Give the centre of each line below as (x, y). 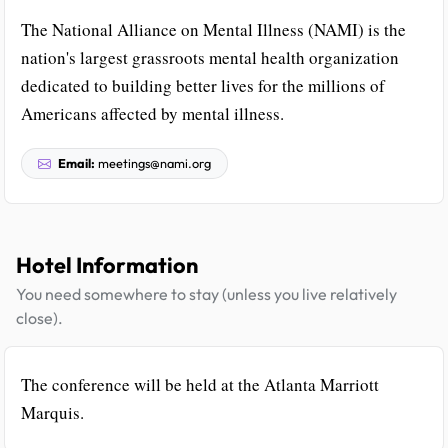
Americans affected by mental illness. (152, 114)
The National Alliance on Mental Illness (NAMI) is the (213, 30)
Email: (76, 163)
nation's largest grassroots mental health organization (210, 58)
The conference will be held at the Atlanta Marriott (200, 385)
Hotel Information (107, 265)
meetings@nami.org (153, 163)
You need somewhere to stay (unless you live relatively (206, 294)
